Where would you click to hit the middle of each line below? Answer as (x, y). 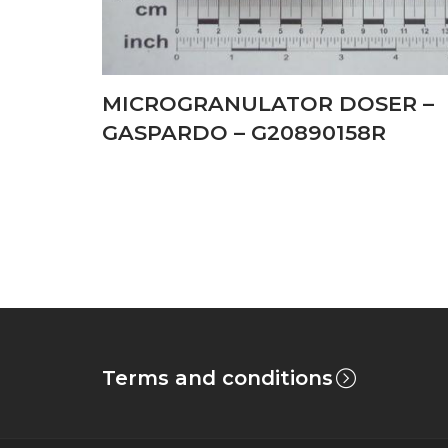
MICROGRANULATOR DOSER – (268, 104)
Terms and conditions (217, 378)
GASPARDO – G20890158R (244, 133)
